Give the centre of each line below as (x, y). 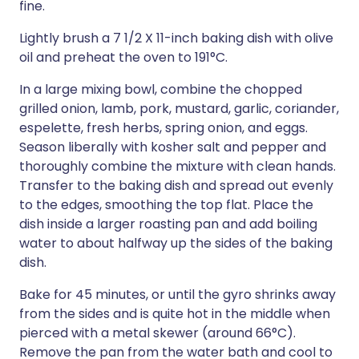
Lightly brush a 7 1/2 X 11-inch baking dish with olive (176, 38)
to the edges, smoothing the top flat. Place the (166, 205)
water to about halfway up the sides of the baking (176, 243)
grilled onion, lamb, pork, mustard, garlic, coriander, (179, 109)
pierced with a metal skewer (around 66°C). (157, 333)
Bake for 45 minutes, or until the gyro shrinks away (177, 294)
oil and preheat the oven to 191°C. (123, 57)
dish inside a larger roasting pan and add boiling (168, 224)
